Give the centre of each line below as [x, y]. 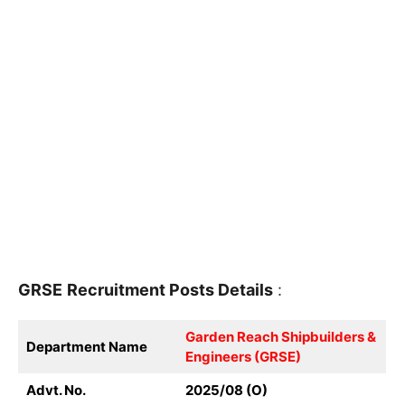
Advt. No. [56, 391]
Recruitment [118, 290]
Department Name [86, 347]
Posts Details [221, 290]
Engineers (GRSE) [243, 357]
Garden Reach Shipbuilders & [280, 337]
